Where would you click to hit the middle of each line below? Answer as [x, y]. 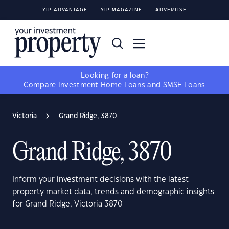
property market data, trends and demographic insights [113, 192]
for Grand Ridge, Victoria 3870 [67, 204]
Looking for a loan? [114, 76]
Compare [41, 85]
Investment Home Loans [102, 85]
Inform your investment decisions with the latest [100, 180]
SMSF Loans [184, 85]
